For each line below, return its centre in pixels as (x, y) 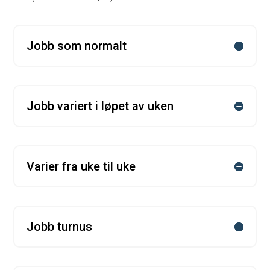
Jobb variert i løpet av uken (100, 106)
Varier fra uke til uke (81, 166)
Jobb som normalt (77, 46)
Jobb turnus (60, 226)
